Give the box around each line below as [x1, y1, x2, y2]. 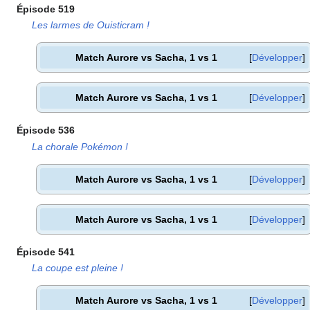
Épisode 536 [17, 125, 75, 136]
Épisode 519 [17, 3, 75, 15]
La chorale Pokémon [32, 140, 123, 152]
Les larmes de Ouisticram [32, 19, 145, 31]
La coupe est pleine [32, 262, 118, 274]
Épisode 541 [17, 246, 75, 257]
